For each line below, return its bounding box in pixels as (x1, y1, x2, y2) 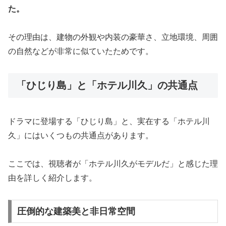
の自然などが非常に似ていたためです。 (8, 47, 153, 56)
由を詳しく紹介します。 (8, 174, 97, 183)
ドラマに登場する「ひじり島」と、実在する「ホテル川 (8, 117, 210, 126)
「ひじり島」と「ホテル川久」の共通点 (16, 80, 198, 91)
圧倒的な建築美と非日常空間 (17, 206, 135, 217)
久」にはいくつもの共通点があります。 (8, 131, 153, 140)
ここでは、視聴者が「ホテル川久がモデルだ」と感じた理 (8, 159, 218, 168)
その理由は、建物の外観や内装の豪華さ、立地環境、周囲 (8, 33, 218, 42)
